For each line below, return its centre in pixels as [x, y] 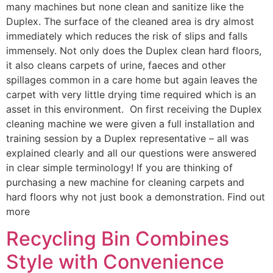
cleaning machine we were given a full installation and [130, 124]
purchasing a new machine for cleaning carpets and [125, 182]
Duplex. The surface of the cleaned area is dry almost [130, 21]
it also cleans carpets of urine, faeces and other [116, 65]
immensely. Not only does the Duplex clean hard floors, [134, 51]
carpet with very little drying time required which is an [131, 94]
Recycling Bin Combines [118, 239]
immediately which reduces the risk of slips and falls [127, 36]
